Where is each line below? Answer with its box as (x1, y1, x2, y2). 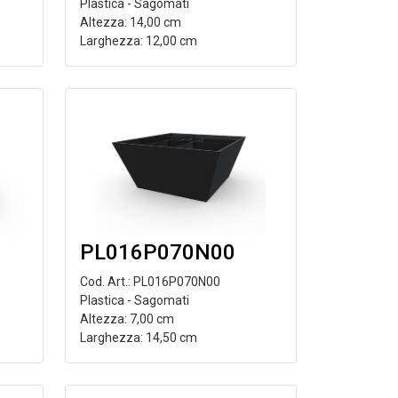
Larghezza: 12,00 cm (79, 34, 197, 48)
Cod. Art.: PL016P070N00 (79, 275, 220, 289)
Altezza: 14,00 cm (79, 15, 181, 29)
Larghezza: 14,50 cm (79, 330, 197, 345)
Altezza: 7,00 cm (79, 312, 174, 326)
